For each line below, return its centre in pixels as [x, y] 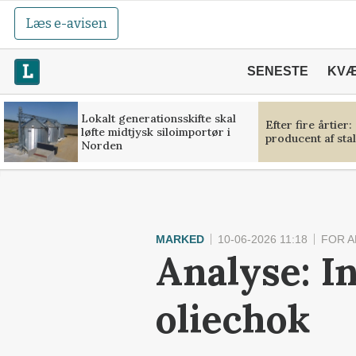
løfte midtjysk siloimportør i [155, 132]
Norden [101, 145]
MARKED [180, 239]
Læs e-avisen [67, 23]
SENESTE [277, 71]
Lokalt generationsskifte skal [158, 118]
